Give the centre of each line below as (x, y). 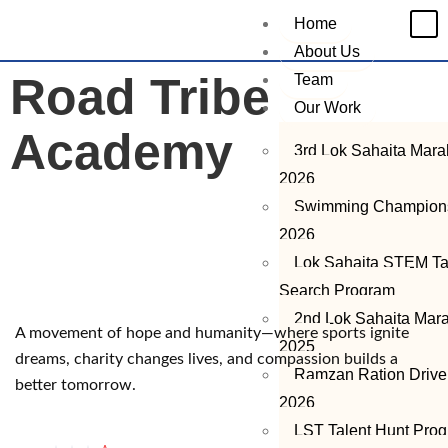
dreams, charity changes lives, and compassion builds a (206, 359)
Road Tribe (140, 97)
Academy (121, 152)
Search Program (337, 290)
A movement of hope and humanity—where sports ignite (212, 333)
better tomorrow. (75, 385)
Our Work (327, 107)
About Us (327, 51)
